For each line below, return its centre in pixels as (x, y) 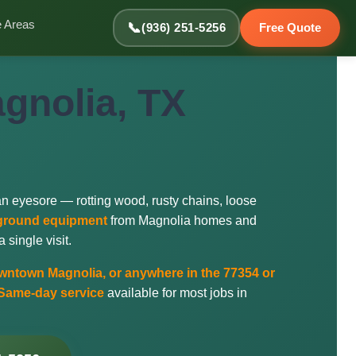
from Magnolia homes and (182, 221)
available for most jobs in (176, 293)
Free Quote (290, 27)
